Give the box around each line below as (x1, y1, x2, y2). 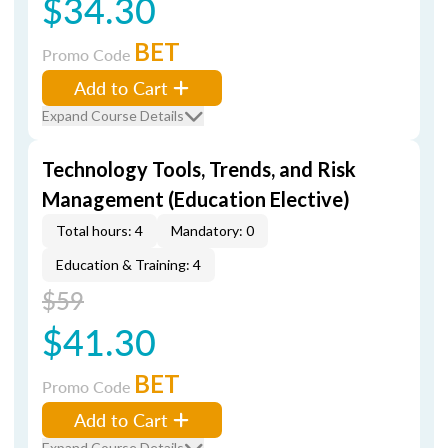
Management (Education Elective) (42, 187, 350, 211)
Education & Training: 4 (56, 256, 201, 273)
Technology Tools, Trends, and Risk (42, 157, 356, 181)
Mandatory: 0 (171, 222, 254, 239)
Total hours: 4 (56, 222, 143, 239)
